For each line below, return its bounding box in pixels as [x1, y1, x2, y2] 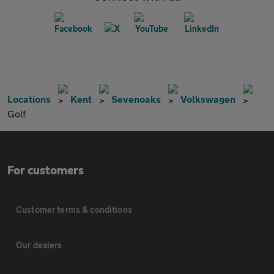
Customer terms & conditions [16, 204, 132, 215]
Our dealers [16, 240, 62, 251]
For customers [7, 165, 84, 177]
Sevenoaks [111, 93, 161, 105]
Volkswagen [180, 93, 235, 105]
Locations [7, 93, 51, 105]
